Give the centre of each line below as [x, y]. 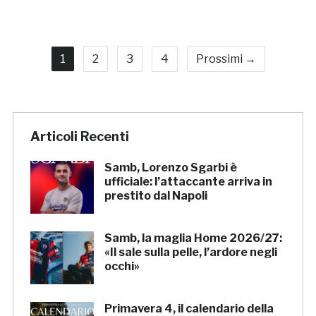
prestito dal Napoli [156, 196]
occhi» [122, 267]
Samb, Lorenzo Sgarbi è [170, 168]
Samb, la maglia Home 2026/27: [193, 238]
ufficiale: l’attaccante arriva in [188, 182]
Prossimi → [226, 59]
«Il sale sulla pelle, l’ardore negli [190, 253]
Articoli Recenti [79, 137]
